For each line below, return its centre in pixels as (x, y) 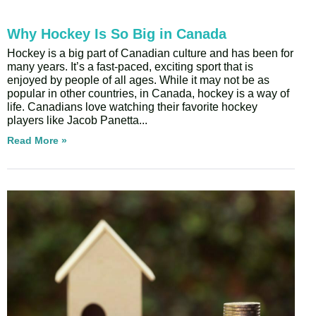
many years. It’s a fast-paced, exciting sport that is (130, 67)
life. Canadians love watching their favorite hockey (132, 107)
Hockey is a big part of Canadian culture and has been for (150, 54)
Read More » (37, 141)
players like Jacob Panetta (73, 121)
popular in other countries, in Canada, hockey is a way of (148, 94)
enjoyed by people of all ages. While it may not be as (138, 80)
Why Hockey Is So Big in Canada (117, 34)
